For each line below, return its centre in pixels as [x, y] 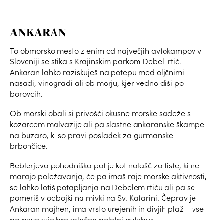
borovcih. [28, 94]
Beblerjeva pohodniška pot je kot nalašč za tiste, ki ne [105, 165]
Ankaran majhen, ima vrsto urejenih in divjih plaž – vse [107, 209]
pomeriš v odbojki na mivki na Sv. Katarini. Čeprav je [103, 198]
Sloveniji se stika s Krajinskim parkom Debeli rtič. [96, 61]
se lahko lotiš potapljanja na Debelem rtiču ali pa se [102, 187]
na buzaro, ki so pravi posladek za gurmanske [92, 135]
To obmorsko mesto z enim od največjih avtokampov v [106, 51]
